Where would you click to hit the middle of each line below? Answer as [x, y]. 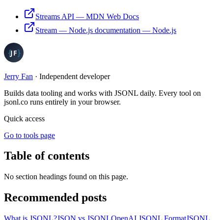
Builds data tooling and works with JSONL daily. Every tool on [102, 93]
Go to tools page [29, 135]
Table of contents [47, 156]
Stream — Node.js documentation [88, 30]
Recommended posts [55, 198]
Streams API [55, 16]
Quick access [24, 118]
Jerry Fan [18, 76]
